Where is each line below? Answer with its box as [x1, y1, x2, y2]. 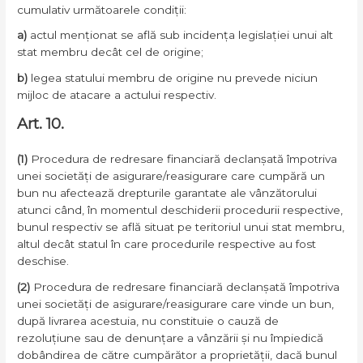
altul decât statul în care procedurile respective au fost [17, 237, 317, 250]
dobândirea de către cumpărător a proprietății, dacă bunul [17, 348, 338, 361]
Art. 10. [17, 114, 65, 133]
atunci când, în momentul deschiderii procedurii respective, [17, 203, 344, 216]
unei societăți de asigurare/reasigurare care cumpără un [17, 169, 326, 182]
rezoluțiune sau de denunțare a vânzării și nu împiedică [17, 331, 324, 344]
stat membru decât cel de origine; [17, 45, 204, 59]
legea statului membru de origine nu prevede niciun [31, 71, 318, 85]
